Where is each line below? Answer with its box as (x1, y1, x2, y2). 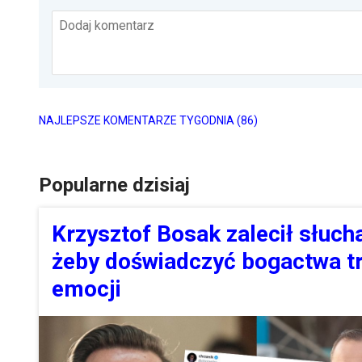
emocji (52, 276, 121, 303)
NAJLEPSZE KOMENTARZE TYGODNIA (39, 114, 237, 128)
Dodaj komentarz (59, 18, 154, 34)
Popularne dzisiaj (39, 174, 190, 197)
